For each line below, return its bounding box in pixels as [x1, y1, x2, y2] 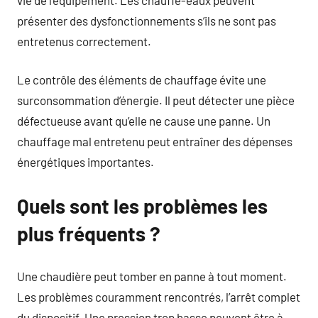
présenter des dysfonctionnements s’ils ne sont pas [17, 13, 276, 28]
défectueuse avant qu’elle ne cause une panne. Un [17, 114, 270, 128]
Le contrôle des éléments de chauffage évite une [17, 72, 266, 87]
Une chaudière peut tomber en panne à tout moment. [17, 268, 287, 283]
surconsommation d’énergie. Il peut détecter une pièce [17, 93, 295, 107]
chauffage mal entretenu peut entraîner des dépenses [17, 134, 292, 148]
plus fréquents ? [17, 221, 160, 246]
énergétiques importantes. [17, 155, 154, 169]
